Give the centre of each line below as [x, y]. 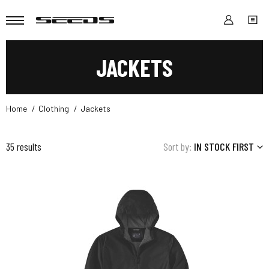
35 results [24, 147]
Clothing [54, 109]
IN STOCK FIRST [224, 147]
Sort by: [177, 147]
